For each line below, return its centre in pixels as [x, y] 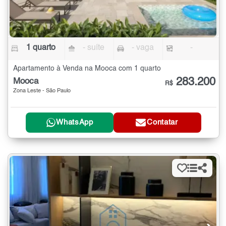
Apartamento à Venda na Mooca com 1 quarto [87, 69]
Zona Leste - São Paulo [42, 91]
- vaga [143, 48]
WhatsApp [75, 123]
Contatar [162, 123]
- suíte [94, 48]
